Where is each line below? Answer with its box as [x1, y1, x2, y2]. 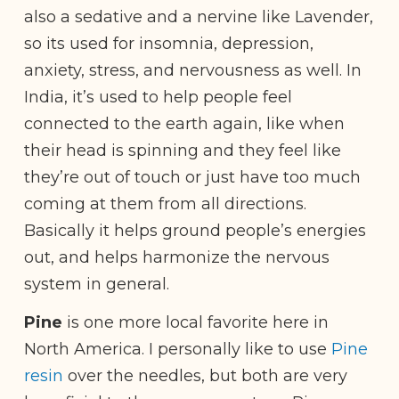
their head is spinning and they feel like [24, 140, 341, 160]
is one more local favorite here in [62, 313, 329, 333]
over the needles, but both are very [63, 366, 347, 387]
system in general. [24, 273, 169, 294]
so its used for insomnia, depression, [24, 33, 313, 53]
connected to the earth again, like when [24, 113, 345, 134]
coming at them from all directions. [24, 193, 306, 214]
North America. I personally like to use [24, 339, 331, 360]
